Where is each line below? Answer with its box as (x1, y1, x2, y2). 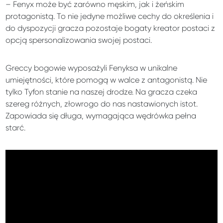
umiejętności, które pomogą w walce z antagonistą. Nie (5, 75, 208, 85)
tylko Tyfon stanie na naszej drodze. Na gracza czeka (5, 87, 198, 97)
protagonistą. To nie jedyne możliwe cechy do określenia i (5, 11, 214, 21)
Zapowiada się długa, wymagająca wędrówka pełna (5, 111, 197, 120)
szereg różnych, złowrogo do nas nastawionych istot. (5, 99, 198, 109)
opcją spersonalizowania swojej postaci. (5, 35, 152, 45)
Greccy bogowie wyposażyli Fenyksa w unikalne (5, 63, 178, 73)
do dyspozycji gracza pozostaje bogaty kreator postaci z (5, 23, 216, 33)
